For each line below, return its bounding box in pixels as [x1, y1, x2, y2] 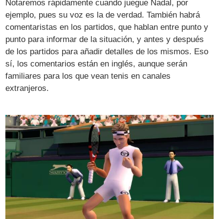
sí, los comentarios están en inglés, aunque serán [5, 59, 188, 68]
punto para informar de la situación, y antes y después [5, 34, 204, 44]
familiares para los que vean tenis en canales [5, 71, 171, 81]
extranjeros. [5, 83, 49, 93]
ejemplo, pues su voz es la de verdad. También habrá [5, 10, 200, 20]
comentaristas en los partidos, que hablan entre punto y [5, 22, 209, 32]
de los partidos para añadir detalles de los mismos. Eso [5, 46, 209, 56]
